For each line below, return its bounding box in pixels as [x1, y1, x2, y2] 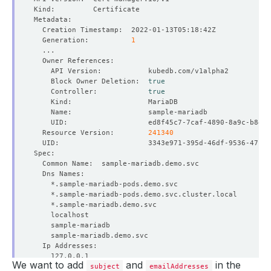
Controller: [34, 87, 148, 96]
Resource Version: [34, 128, 148, 137]
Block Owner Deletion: [34, 77, 148, 85]
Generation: [34, 36, 131, 44]
